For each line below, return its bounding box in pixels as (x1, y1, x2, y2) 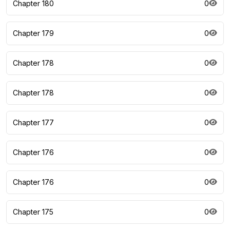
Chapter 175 (13, 207, 53, 216)
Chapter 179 (13, 29, 54, 37)
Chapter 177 (13, 118, 54, 127)
